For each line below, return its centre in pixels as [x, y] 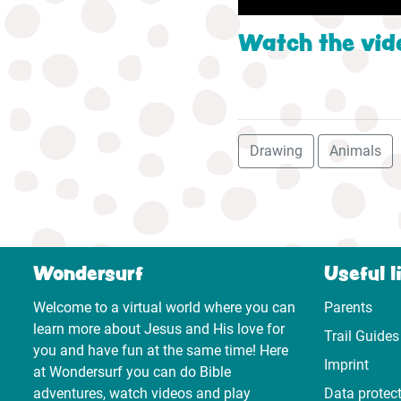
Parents [348, 308]
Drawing [277, 151]
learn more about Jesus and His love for [159, 329]
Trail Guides [362, 337]
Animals [356, 151]
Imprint [346, 365]
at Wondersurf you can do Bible [132, 372]
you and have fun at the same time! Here [161, 351]
